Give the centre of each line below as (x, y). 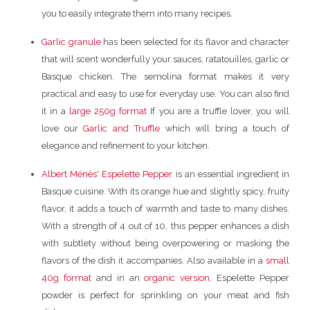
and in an (118, 277)
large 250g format (108, 111)
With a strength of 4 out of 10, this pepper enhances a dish (165, 226)
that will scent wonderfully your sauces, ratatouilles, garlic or (165, 59)
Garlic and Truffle (121, 128)
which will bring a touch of (225, 128)
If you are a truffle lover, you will (218, 111)
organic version (177, 277)
